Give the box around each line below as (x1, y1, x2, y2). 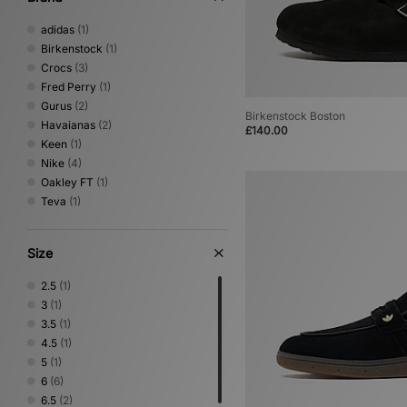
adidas (41, 23, 74, 36)
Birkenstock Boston (245, 109, 345, 124)
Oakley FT (41, 175, 94, 189)
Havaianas (41, 118, 95, 132)
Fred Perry (41, 80, 96, 94)
